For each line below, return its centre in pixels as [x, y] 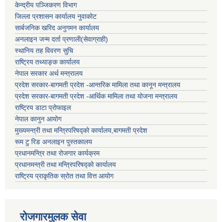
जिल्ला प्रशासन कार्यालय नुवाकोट [56, 17]
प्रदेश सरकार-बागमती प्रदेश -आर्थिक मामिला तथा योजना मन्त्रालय [96, 96]
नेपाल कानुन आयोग [38, 119]
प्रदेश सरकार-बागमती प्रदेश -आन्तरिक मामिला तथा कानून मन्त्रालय [98, 85]
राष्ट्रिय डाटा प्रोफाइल [43, 108]
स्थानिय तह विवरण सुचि [44, 51]
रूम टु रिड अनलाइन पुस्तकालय [54, 142]
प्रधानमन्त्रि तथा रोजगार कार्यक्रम [57, 153]
